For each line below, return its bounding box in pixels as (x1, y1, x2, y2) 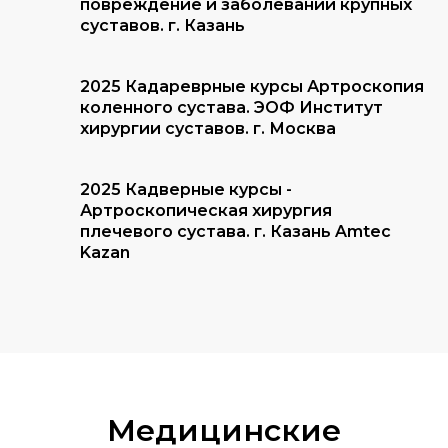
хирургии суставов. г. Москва (80, 119, 336, 139)
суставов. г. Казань (80, 16, 245, 36)
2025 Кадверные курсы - (80, 180, 292, 200)
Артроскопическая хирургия (80, 201, 332, 221)
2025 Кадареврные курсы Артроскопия (80, 77, 424, 97)
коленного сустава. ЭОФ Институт (80, 98, 383, 118)
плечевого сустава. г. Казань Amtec (80, 222, 391, 242)
